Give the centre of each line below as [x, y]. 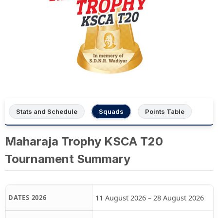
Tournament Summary [68, 159]
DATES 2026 [27, 198]
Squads [111, 111]
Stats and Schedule [47, 111]
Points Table [165, 111]
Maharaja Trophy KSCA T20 [84, 141]
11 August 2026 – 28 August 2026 [150, 198]
